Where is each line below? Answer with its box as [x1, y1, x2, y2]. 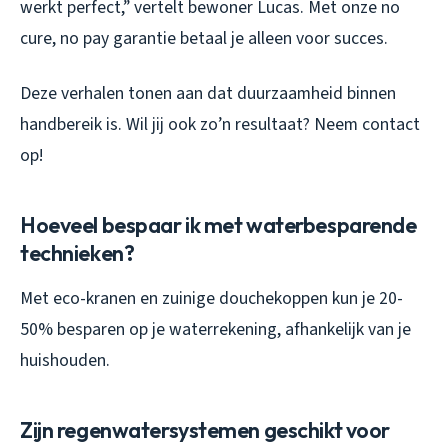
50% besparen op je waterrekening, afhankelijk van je [20, 316, 411, 342]
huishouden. [20, 347, 110, 373]
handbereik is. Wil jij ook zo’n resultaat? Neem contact [20, 111, 420, 137]
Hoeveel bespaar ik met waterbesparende [20, 210, 417, 239]
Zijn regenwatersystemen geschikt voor [20, 415, 391, 444]
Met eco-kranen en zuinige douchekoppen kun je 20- [20, 285, 403, 311]
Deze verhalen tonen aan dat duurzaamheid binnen [20, 80, 396, 106]
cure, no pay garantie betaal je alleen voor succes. [20, 25, 388, 51]
